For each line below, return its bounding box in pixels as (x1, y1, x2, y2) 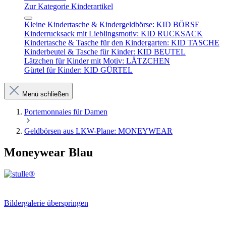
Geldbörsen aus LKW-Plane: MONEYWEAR (24, 127, 173, 135)
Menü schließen (22, 90, 69, 98)
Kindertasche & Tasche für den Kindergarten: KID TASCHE (24, 38, 219, 47)
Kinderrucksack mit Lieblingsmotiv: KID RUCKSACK (24, 29, 203, 38)
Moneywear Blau (4, 145, 93, 159)
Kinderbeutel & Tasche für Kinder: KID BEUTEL (24, 47, 186, 56)
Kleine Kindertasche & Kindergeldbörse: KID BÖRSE (24, 20, 200, 29)
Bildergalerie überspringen (4, 198, 88, 207)
